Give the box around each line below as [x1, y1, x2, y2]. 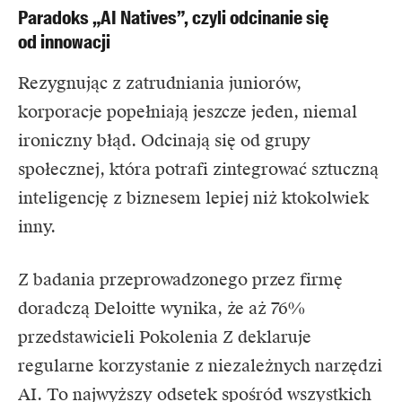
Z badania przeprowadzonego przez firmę [18, 268, 343, 290]
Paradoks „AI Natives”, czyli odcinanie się [18, 4, 328, 31]
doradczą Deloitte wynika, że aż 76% [18, 297, 305, 319]
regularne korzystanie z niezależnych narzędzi [18, 354, 382, 376]
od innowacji [18, 29, 110, 55]
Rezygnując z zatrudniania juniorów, [18, 72, 301, 93]
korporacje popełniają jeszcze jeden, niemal [18, 100, 357, 122]
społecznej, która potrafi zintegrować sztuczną [18, 158, 379, 179]
